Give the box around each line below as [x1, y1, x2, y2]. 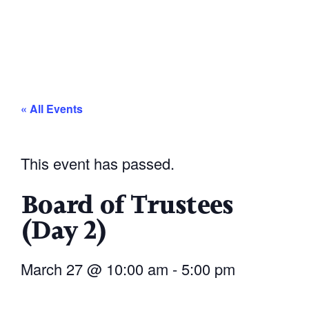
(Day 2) [21, 213, 107, 248]
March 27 [21, 258, 83, 280]
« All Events [21, 101, 83, 117]
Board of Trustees [21, 188, 234, 222]
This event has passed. [21, 152, 175, 175]
